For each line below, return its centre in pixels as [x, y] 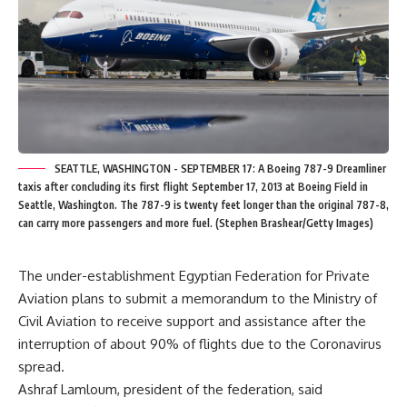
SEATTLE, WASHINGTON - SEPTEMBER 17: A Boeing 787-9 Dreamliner [220, 169]
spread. [41, 367]
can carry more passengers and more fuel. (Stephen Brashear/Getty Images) [196, 223]
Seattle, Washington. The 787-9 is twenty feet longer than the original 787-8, [203, 205]
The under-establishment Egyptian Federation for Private [194, 276]
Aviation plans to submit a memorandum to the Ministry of [198, 299]
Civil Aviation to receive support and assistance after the [192, 322]
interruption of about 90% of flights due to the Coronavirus [200, 344]
